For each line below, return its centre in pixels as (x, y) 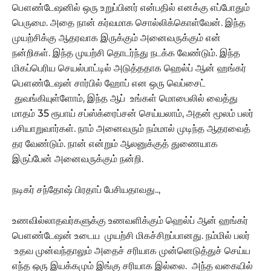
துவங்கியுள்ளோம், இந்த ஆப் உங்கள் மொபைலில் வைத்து (125, 98)
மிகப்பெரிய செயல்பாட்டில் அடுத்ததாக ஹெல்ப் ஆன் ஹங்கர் (129, 68)
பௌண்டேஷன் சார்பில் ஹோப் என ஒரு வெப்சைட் (109, 83)
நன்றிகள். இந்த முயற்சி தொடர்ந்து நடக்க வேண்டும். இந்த (126, 53)
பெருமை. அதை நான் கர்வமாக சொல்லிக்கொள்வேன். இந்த (129, 22)
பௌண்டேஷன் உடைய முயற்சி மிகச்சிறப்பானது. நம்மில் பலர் (131, 235)
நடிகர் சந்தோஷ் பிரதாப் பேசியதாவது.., (86, 189)
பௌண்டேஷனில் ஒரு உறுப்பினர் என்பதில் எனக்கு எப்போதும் (131, 7)
